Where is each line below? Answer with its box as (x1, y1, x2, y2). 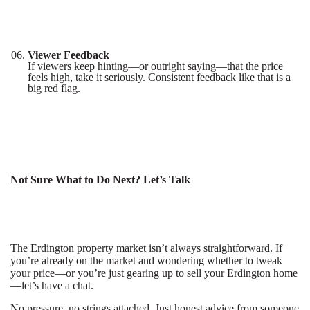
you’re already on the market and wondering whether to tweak (10, 255, 282, 266)
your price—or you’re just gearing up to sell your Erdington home (10, 267, 298, 279)
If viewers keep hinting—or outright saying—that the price (28, 60, 283, 72)
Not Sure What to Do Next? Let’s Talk (10, 174, 190, 185)
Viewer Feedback (28, 49, 109, 61)
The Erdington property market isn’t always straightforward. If (10, 242, 282, 254)
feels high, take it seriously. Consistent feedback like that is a (28, 71, 291, 83)
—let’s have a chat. (10, 280, 93, 291)
